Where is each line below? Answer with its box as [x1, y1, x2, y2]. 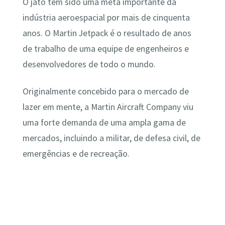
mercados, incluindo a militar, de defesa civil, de [22, 132, 200, 144]
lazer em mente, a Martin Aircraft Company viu [22, 101, 193, 113]
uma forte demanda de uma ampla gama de [22, 117, 186, 128]
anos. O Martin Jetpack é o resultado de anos [22, 28, 191, 39]
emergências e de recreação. [22, 148, 130, 159]
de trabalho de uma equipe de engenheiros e [22, 43, 189, 55]
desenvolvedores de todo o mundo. [22, 59, 156, 70]
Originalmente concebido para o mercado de [22, 85, 189, 97]
